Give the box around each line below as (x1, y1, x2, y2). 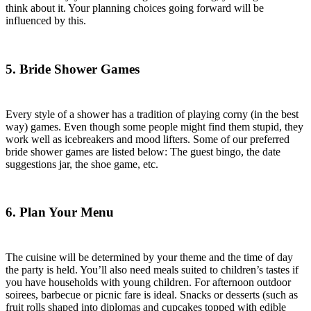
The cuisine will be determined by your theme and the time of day (6, 251, 293, 264)
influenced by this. (6, 15, 86, 27)
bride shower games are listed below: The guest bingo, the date (6, 145, 280, 158)
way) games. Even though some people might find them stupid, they (6, 120, 303, 133)
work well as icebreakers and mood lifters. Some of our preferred (6, 133, 289, 145)
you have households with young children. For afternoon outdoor (6, 276, 291, 289)
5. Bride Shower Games (6, 61, 140, 76)
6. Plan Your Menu (6, 205, 114, 220)
